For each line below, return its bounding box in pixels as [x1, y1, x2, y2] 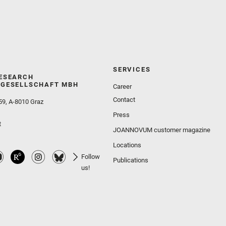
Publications [113, 156, 148, 164]
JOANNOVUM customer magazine [113, 126, 210, 134]
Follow [81, 152, 100, 160]
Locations [113, 141, 141, 149]
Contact [113, 95, 135, 103]
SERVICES [113, 65, 151, 73]
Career [113, 82, 132, 90]
